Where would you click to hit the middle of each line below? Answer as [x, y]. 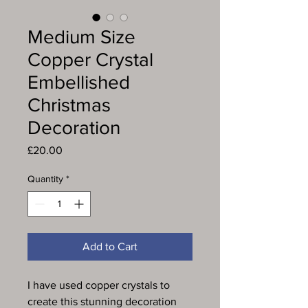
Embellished [79, 82]
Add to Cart [110, 246]
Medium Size [81, 36]
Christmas [69, 104]
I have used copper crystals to [99, 285]
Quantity [45, 178]
